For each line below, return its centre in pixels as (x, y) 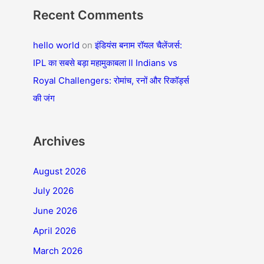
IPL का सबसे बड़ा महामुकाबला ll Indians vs (105, 62)
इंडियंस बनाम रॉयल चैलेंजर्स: (138, 45)
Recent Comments (88, 15)
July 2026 (53, 191)
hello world (56, 45)
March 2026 (58, 250)
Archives (59, 141)
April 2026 (55, 230)
